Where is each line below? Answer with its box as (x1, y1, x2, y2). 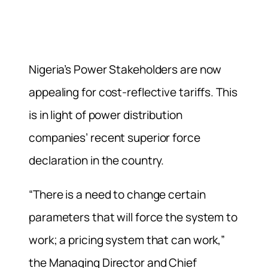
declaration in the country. (29, 152, 165, 168)
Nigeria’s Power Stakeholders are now (29, 61, 222, 77)
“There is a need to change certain (29, 187, 206, 203)
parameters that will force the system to (29, 209, 237, 226)
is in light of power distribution (29, 106, 182, 123)
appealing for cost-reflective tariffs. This (29, 84, 237, 100)
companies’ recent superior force (29, 129, 200, 145)
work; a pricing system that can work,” (29, 232, 226, 248)
